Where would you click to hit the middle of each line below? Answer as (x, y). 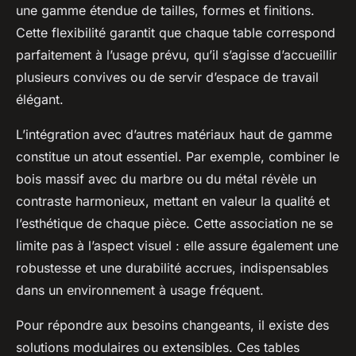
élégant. (40, 99)
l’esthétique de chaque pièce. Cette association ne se (174, 223)
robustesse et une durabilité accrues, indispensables (172, 267)
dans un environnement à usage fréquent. (140, 290)
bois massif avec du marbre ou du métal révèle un (166, 178)
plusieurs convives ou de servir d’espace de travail (167, 77)
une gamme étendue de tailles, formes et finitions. (165, 10)
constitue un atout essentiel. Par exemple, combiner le (178, 156)
